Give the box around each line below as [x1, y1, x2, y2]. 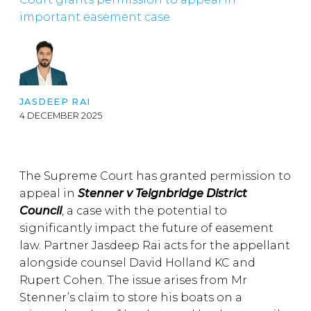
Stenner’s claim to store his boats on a [19, 291, 242, 304]
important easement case [19, 10, 170, 24]
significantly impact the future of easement [19, 221, 274, 235]
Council [19, 204, 62, 217]
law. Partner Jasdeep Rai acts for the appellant [19, 239, 290, 252]
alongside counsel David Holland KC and [19, 256, 255, 269]
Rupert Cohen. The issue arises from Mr [19, 274, 247, 287]
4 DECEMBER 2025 [19, 110, 102, 121]
